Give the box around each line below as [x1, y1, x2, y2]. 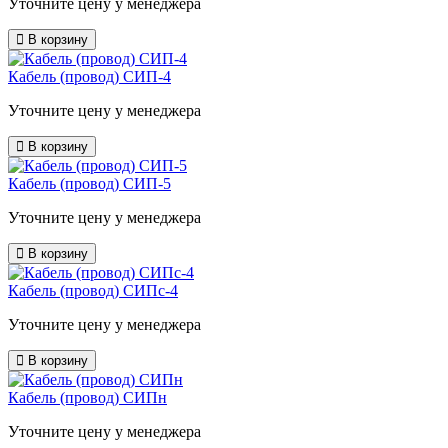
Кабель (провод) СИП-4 [8, 68, 171, 86]
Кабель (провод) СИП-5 [8, 175, 171, 193]
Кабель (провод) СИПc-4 [8, 282, 178, 300]
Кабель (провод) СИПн [8, 389, 167, 407]
